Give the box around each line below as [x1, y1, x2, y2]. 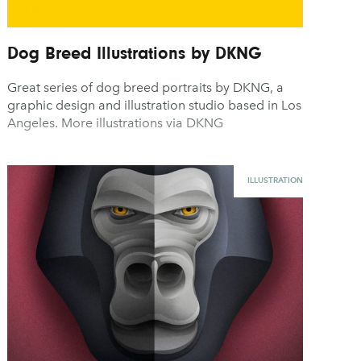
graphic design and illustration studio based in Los [7, 98, 302, 114]
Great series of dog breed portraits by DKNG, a [7, 80, 284, 96]
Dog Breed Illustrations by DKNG [7, 43, 263, 64]
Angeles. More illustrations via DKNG [7, 115, 224, 131]
